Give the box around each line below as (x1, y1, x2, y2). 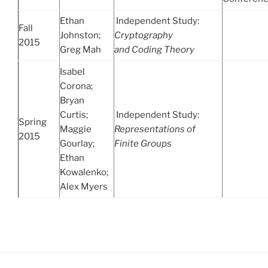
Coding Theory (132, 44, 196, 55)
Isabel (60, 66, 85, 77)
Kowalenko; (60, 166, 108, 178)
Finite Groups (114, 138, 172, 149)
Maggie (60, 123, 92, 135)
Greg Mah (60, 44, 101, 55)
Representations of (114, 123, 196, 135)
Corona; (60, 80, 93, 92)
